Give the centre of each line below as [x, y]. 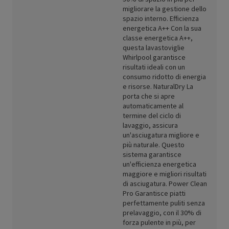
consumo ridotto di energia [164, 77]
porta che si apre [149, 96]
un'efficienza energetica [159, 164]
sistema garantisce [152, 155]
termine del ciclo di [152, 116]
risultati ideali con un [154, 67]
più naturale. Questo [154, 145]
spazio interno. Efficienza [161, 19]
